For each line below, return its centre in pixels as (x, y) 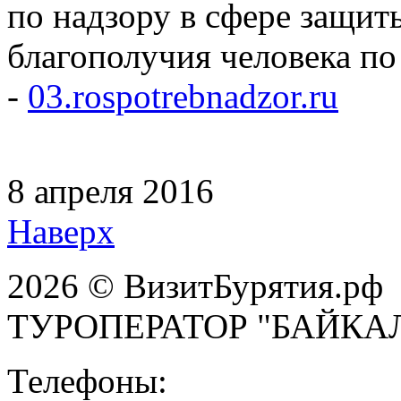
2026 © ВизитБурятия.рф (195, 286)
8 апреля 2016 (111, 191)
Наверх (61, 231)
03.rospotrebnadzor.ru (183, 96)
